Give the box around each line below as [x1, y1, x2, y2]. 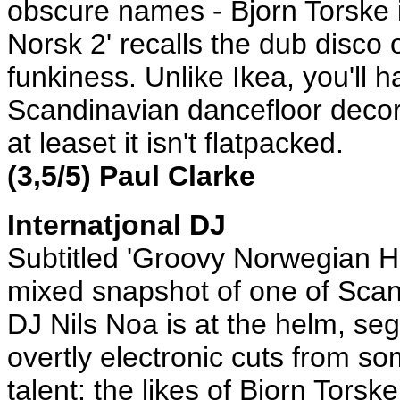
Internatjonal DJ [7, 209, 226, 241]
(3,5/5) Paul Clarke [7, 160, 255, 192]
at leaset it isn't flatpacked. [7, 127, 344, 159]
